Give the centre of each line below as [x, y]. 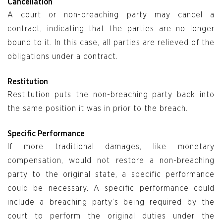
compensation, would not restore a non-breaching [111, 161]
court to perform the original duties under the [111, 216]
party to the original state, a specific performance [111, 175]
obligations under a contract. [63, 57]
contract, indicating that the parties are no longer [111, 29]
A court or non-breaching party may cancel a [111, 15]
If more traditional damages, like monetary [111, 147]
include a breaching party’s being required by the [111, 202]
